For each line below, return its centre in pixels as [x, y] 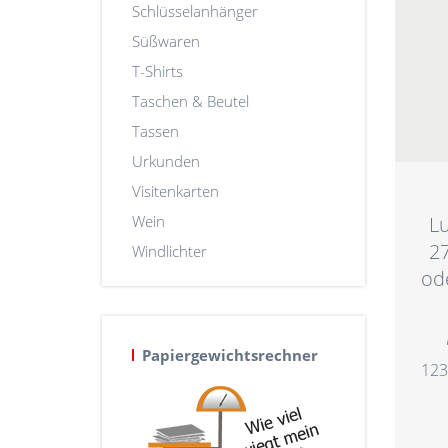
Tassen [155, 130]
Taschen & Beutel [190, 100]
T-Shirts [157, 70]
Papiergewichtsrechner [230, 355]
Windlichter [169, 250]
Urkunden [166, 160]
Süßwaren [166, 40]
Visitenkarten [175, 190]
